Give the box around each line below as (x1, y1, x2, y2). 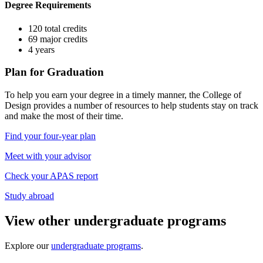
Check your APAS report (5, 171, 98, 181)
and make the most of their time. (5, 111, 123, 121)
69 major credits (28, 33, 87, 44)
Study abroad (5, 191, 54, 201)
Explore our (5, 240, 51, 251)
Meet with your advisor (5, 151, 91, 161)
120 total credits (28, 23, 87, 33)
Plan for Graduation (5, 66, 104, 79)
